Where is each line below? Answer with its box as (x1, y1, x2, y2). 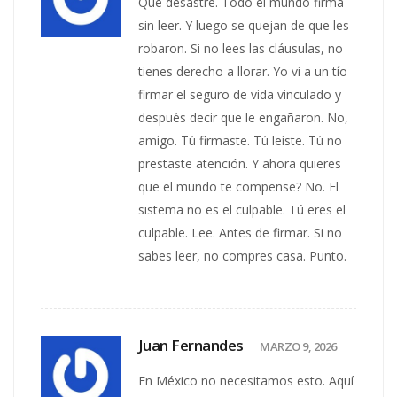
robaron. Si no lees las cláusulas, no (138, 39, 344, 57)
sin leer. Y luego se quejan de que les (138, 16, 350, 34)
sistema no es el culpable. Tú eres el (138, 200, 346, 218)
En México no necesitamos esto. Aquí (138, 371, 354, 389)
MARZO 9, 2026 (260, 338, 337, 354)
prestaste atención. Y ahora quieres (138, 154, 342, 172)
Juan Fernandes (138, 334, 247, 355)
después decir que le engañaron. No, (138, 108, 349, 126)
